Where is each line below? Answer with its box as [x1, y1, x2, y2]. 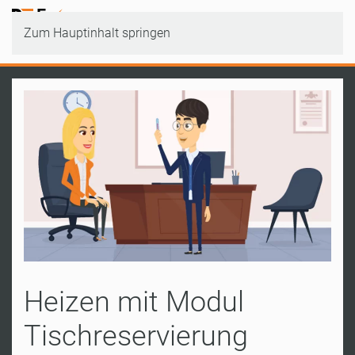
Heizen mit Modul [24, 284, 244, 319]
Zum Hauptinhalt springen [24, 25, 170, 40]
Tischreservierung [24, 319, 248, 353]
